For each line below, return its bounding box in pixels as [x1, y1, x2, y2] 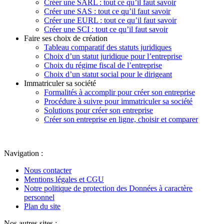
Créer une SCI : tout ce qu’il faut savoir [44, 24, 168, 33]
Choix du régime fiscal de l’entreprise [44, 60, 162, 69]
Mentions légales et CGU [24, 174, 104, 183]
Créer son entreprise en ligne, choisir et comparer [44, 114, 198, 123]
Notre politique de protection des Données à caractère [24, 183, 192, 192]
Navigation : [4, 148, 43, 157]
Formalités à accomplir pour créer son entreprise [44, 87, 195, 96]
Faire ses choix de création [24, 33, 107, 42]
